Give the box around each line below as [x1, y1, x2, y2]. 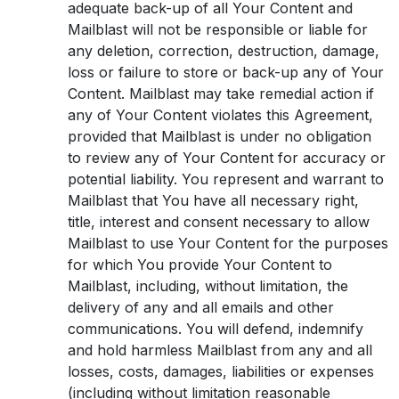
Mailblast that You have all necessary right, [68, 191, 359, 209]
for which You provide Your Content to [68, 256, 332, 273]
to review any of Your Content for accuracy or [68, 149, 386, 167]
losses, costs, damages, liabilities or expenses [68, 362, 374, 380]
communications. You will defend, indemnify [68, 320, 363, 338]
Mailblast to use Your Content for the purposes [68, 234, 388, 252]
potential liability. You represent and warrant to [68, 170, 384, 188]
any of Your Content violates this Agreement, [68, 106, 373, 124]
